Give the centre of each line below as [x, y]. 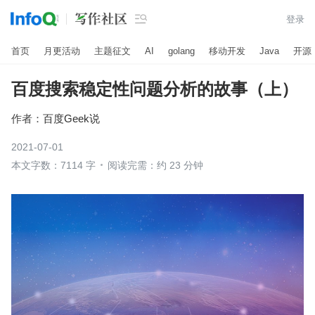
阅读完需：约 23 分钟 [155, 165]
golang [181, 51]
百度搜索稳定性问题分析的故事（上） [155, 89]
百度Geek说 [71, 118]
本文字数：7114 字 [53, 165]
